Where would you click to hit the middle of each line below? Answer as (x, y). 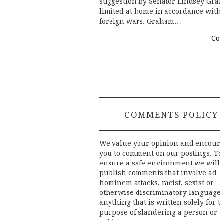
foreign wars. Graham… (140, 21)
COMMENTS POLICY (171, 115)
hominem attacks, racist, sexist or (156, 183)
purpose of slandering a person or (158, 212)
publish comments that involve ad (158, 173)
